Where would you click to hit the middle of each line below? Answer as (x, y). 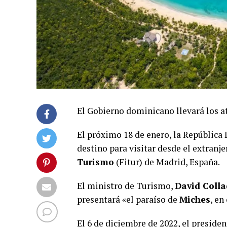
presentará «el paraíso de (128, 199)
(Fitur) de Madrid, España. (167, 162)
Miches (195, 199)
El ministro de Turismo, (126, 186)
